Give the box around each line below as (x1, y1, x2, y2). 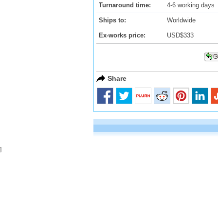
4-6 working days (167, 1, 215, 9)
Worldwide (167, 16, 196, 24)
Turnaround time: (99, 1, 151, 9)
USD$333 (167, 31, 196, 39)
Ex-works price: (99, 31, 145, 39)
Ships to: (99, 16, 126, 24)
